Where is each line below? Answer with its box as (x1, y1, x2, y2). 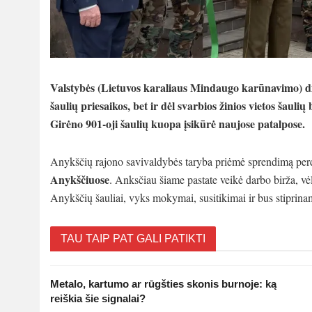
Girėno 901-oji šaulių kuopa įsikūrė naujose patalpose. (50, 115, 305, 132)
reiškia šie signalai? (50, 292, 146, 304)
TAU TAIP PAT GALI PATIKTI (61, 232, 205, 244)
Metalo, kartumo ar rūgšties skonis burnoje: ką (50, 277, 276, 290)
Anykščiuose (50, 171, 109, 187)
